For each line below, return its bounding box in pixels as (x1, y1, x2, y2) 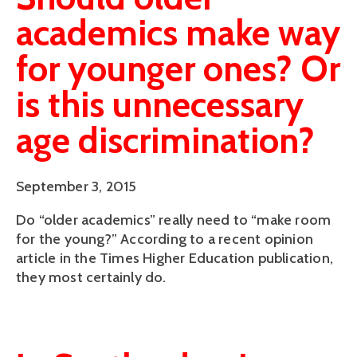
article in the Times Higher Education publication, (16, 249, 334, 267)
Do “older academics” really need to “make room (16, 210, 331, 229)
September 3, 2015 (16, 177, 137, 195)
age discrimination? (16, 119, 315, 163)
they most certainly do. (16, 268, 167, 286)
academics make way (16, 11, 340, 55)
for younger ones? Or (16, 47, 340, 91)
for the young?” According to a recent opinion (16, 229, 314, 248)
